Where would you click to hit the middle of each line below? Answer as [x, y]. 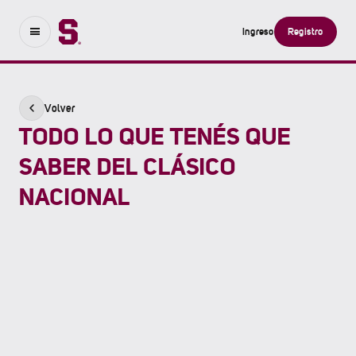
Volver [60, 108]
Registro [306, 31]
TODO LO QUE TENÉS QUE [155, 136]
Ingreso [258, 31]
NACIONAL [75, 196]
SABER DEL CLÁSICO [128, 166]
